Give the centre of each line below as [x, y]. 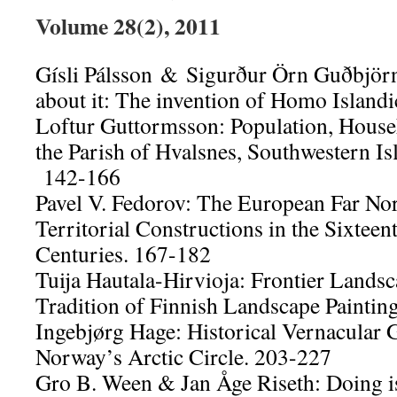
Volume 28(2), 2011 [128, 26]
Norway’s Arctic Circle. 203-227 [183, 356]
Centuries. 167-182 [123, 253]
